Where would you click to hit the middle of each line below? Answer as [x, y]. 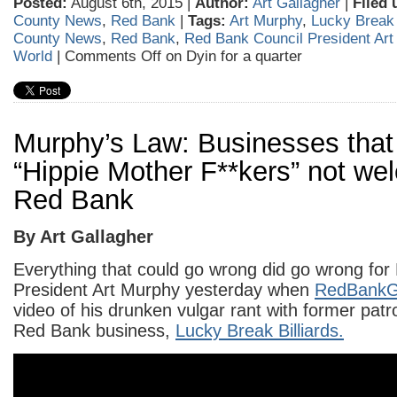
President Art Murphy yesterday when [164, 290]
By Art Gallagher [83, 237]
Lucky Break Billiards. [260, 331]
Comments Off [113, 56]
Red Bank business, [94, 331]
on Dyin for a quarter [232, 56]
